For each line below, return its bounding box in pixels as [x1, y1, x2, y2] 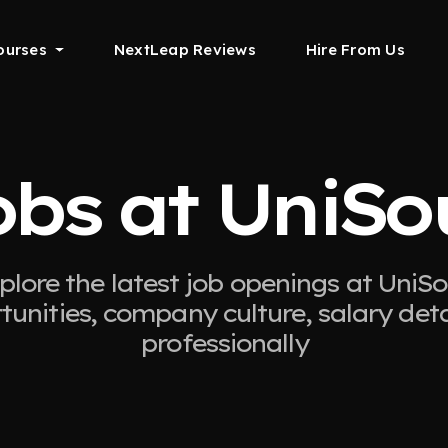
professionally [140, 328, 308, 358]
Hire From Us [305, 40, 405, 59]
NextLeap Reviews [113, 40, 256, 59]
